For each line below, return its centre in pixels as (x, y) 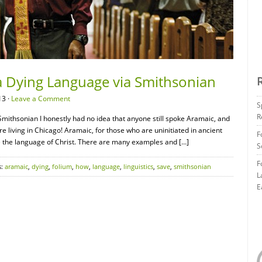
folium (62, 166)
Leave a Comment (41, 99)
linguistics (138, 166)
